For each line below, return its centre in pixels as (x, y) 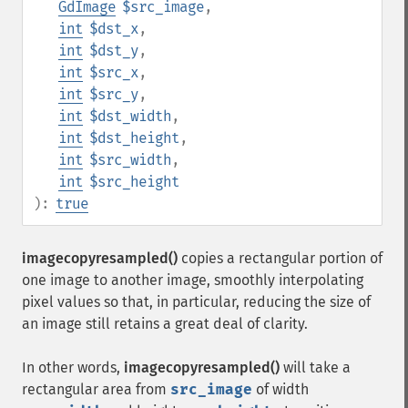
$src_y (114, 94)
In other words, (73, 367)
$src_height (134, 182)
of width (280, 389)
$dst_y (114, 51)
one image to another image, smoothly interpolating (193, 280)
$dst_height (134, 138)
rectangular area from (96, 389)
